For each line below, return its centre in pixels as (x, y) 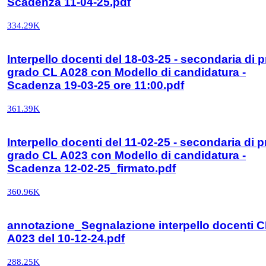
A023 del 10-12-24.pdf (66, 238)
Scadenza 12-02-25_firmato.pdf (91, 168)
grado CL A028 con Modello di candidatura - (126, 72)
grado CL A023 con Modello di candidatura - (126, 155)
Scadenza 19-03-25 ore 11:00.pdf (96, 85)
